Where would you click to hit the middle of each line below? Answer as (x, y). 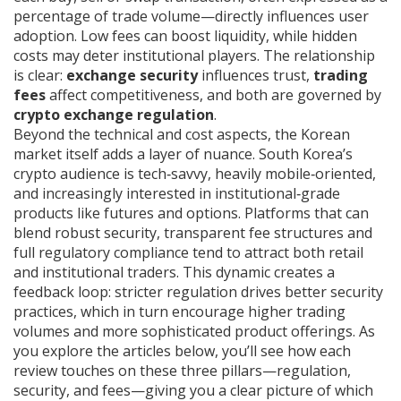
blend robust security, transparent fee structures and (193, 233)
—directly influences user (285, 16)
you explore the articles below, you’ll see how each (182, 351)
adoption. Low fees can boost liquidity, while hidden (185, 36)
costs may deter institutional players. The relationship (194, 55)
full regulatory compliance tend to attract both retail (188, 252)
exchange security (132, 75)
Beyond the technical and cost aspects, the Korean (182, 134)
